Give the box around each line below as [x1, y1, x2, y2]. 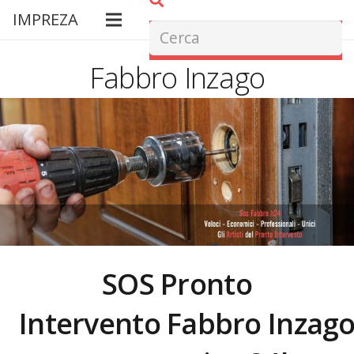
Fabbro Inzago [88, 58, 265, 97]
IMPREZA [13, 9, 78, 30]
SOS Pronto [102, 264, 252, 303]
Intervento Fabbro [19, 303, 269, 343]
